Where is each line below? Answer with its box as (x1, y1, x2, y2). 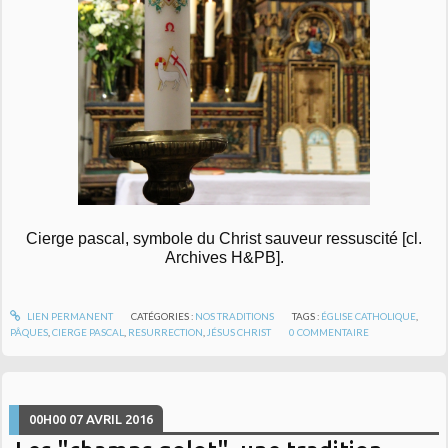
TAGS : (292, 309, 322, 322)
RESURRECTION (128, 325, 204, 338)
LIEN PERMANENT (24, 309, 113, 322)
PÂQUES (10, 325, 49, 338)
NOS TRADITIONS (194, 309, 274, 322)
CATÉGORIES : (130, 309, 195, 322)
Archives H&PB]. (164, 248, 284, 266)
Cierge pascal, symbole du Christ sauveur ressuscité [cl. (26, 229, 422, 247)
